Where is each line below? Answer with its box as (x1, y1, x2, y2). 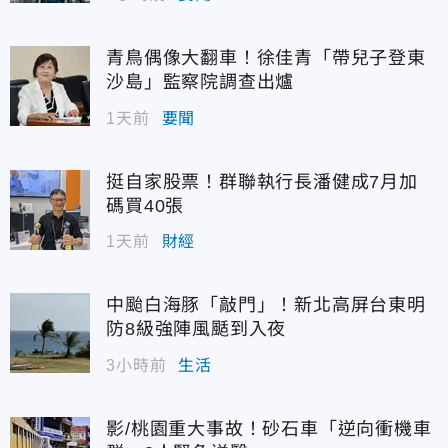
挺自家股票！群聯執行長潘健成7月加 (106, 171, 418, 192)
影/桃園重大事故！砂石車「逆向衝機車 (106, 418, 432, 439)
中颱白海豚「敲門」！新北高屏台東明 (106, 295, 426, 316)
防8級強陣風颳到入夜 (106, 319, 287, 340)
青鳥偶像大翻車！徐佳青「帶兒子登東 (106, 48, 426, 69)
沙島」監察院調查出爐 (106, 72, 295, 93)
